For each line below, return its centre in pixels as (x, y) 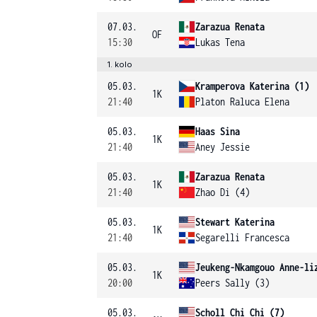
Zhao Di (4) (223, 192)
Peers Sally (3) (232, 283)
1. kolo (120, 64)
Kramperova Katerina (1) (252, 86)
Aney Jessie (223, 147)
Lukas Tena (220, 42)
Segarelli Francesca (242, 237)
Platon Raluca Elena (242, 102)
